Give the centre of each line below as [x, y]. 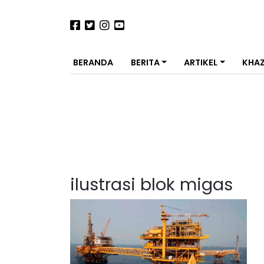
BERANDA [93, 62]
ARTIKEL [201, 62]
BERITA [145, 62]
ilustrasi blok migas [151, 184]
